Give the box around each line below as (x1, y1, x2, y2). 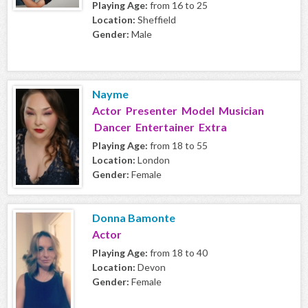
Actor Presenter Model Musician (92, 104, 264, 118)
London (135, 154, 170, 166)
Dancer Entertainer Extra (92, 120, 227, 134)
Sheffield (135, 14, 176, 26)
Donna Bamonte (92, 211, 175, 225)
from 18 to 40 (148, 247, 208, 259)
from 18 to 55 (148, 140, 208, 152)
